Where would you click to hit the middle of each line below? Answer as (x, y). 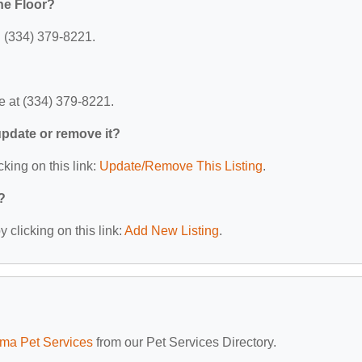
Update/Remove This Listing (181, 166)
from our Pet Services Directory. (185, 342)
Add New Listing (172, 230)
